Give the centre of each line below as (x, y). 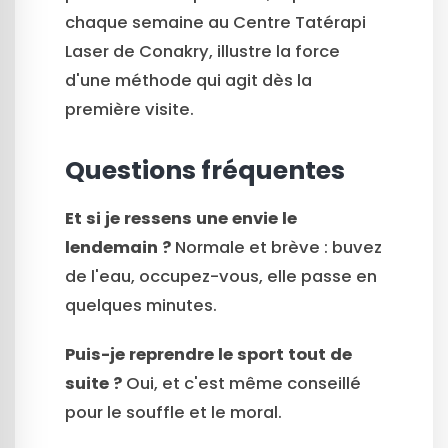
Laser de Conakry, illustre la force (202, 51)
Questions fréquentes (205, 170)
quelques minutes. (141, 305)
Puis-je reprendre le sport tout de (208, 355)
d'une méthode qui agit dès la (188, 80)
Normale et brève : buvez (276, 247)
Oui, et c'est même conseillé (241, 384)
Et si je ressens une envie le (181, 218)
